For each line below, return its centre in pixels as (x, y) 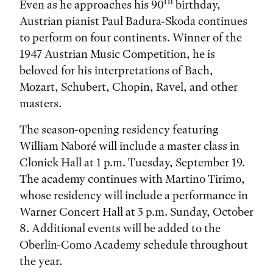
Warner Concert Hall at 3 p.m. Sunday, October (136, 212)
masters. (41, 103)
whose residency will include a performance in (134, 195)
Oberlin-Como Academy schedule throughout (134, 245)
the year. (41, 261)
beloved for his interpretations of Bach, (116, 70)
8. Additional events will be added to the (120, 228)
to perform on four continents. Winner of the (131, 37)
